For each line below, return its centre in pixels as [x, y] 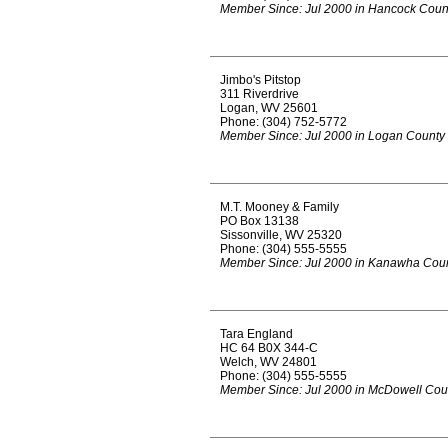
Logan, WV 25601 [269, 108]
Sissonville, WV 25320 [281, 235]
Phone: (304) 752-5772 [283, 122]
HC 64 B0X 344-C [269, 348]
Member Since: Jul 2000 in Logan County [332, 136]
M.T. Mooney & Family [279, 207]
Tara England [256, 334]
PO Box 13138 [259, 221]
